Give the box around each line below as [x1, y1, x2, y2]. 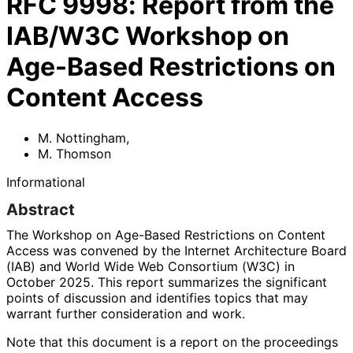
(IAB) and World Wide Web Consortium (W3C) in [6, 258, 295, 274]
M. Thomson [38, 145, 111, 162]
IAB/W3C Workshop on [6, 20, 289, 52]
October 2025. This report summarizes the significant [6, 273, 327, 290]
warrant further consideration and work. [6, 305, 244, 321]
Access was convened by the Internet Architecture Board [6, 242, 347, 258]
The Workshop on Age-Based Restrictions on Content [6, 226, 325, 243]
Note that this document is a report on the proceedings [6, 333, 338, 350]
